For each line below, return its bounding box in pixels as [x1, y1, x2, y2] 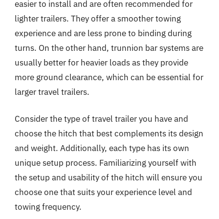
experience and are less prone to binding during [15, 27, 192, 39]
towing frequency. [15, 201, 82, 212]
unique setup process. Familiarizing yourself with [15, 157, 197, 168]
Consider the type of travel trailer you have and [15, 113, 188, 124]
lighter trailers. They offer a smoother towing [15, 13, 181, 24]
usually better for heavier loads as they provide [15, 57, 188, 68]
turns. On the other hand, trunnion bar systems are [15, 42, 203, 53]
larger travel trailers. [15, 86, 89, 97]
